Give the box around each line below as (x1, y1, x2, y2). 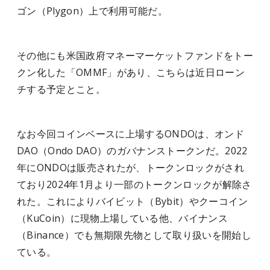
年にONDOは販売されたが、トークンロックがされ (17, 161, 244, 174)
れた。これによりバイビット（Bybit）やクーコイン (17, 195, 248, 208)
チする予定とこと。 (17, 83, 105, 96)
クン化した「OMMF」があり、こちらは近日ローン (17, 66, 245, 79)
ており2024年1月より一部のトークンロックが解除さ (17, 178, 252, 191)
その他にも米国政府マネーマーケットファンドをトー (17, 49, 253, 62)
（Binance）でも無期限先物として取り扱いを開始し (17, 228, 251, 242)
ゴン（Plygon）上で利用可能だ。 (17, 4, 168, 17)
